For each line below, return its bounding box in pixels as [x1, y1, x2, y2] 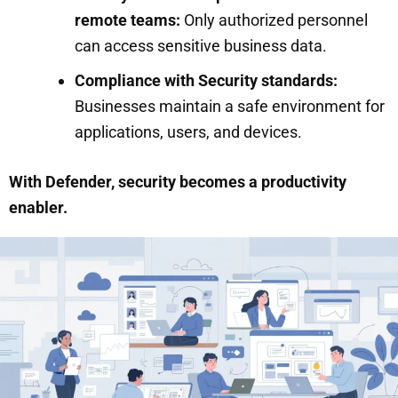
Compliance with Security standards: [75, 70, 338, 90]
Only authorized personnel [180, 10, 368, 29]
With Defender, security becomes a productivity [9, 171, 346, 191]
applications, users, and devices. [75, 122, 306, 141]
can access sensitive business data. [75, 36, 330, 55]
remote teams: [75, 10, 180, 29]
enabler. [9, 197, 68, 217]
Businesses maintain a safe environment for [75, 96, 385, 115]
